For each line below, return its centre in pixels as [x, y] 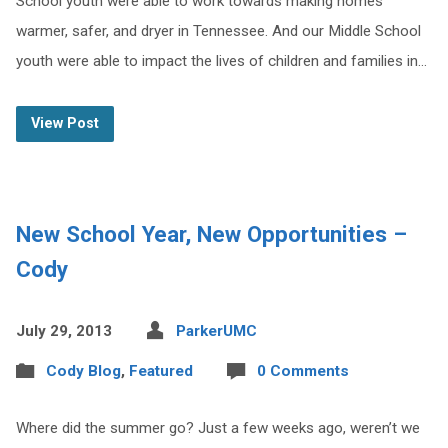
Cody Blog [83, 371]
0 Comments [302, 371]
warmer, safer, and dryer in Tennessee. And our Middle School [218, 31]
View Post [64, 123]
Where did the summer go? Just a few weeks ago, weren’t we [217, 428]
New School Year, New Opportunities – [211, 234]
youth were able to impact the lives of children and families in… [221, 61]
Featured [160, 371]
